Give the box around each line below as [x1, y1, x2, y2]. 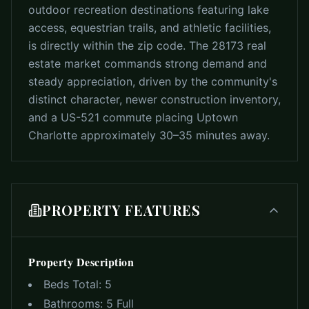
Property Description [28, 254, 134, 270]
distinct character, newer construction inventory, [28, 92, 281, 106]
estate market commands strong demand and [28, 57, 267, 70]
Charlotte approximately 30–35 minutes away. [28, 128, 270, 142]
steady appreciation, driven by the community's [28, 74, 277, 88]
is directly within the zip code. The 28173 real [28, 39, 266, 52]
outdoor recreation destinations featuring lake [28, 3, 269, 17]
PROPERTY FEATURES [42, 201, 201, 219]
